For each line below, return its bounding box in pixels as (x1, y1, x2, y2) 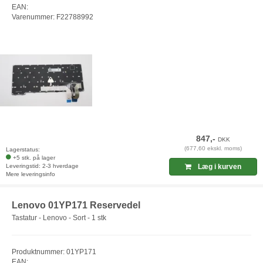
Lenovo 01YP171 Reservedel (12, 200, 140, 210)
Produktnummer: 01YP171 (12, 248, 96, 257)
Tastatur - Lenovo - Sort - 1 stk (12, 214, 106, 222)
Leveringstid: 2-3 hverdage (6, 162, 79, 169)
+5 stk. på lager (13, 154, 55, 161)
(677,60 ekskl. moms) (184, 144, 242, 151)
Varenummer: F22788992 (12, 13, 93, 22)
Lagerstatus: (6, 146, 40, 153)
